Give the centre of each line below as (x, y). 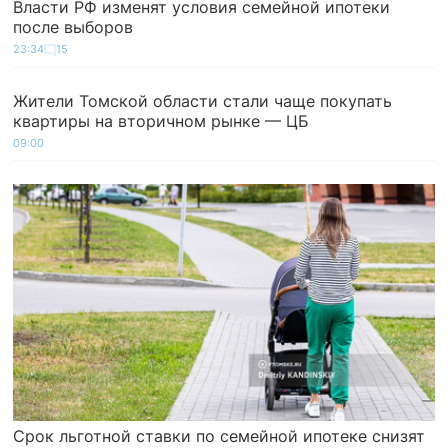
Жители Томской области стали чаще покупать (203, 100)
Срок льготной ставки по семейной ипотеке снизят (219, 435)
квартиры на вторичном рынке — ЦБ (161, 120)
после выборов (73, 27)
